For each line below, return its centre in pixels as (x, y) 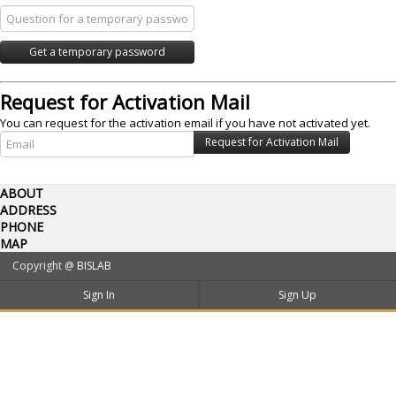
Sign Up (297, 295)
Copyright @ (45, 266)
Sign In (99, 295)
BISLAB (94, 266)
